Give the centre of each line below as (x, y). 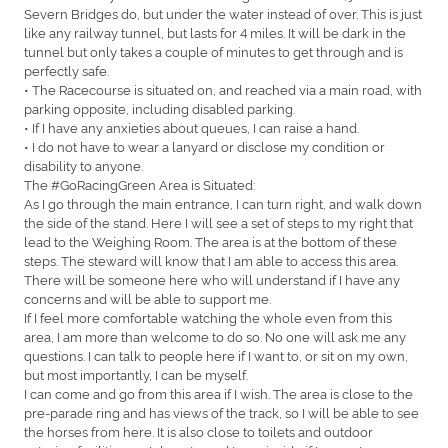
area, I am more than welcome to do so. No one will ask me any (215, 335)
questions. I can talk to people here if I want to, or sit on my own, (216, 354)
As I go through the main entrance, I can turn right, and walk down (223, 202)
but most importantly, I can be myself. (137, 373)
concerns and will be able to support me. (149, 297)
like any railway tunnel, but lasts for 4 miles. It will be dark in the (215, 31)
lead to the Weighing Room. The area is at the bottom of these (210, 240)
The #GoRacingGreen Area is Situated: (141, 183)
